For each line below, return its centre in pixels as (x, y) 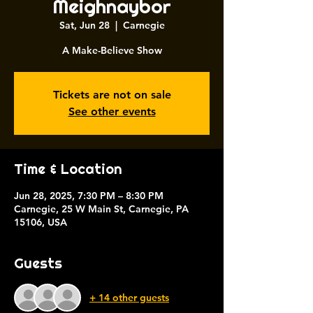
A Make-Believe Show (112, 50)
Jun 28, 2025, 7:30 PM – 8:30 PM (89, 196)
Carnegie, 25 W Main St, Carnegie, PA (101, 209)
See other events (112, 111)
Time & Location (68, 169)
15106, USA (41, 222)
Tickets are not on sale (112, 95)
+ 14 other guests (129, 297)
